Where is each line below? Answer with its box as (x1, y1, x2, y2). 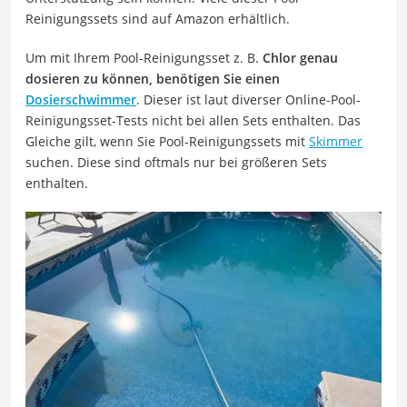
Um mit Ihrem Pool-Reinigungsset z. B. (25, 48, 263, 66)
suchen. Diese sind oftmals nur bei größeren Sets (25, 153, 327, 171)
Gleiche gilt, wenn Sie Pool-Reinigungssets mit (25, 132, 309, 150)
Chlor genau (263, 48, 338, 66)
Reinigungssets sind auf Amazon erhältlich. (25, 9, 290, 27)
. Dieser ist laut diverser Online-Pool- (136, 90, 361, 108)
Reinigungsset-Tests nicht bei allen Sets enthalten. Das (25, 111, 361, 129)
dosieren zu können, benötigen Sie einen (25, 69, 280, 87)
